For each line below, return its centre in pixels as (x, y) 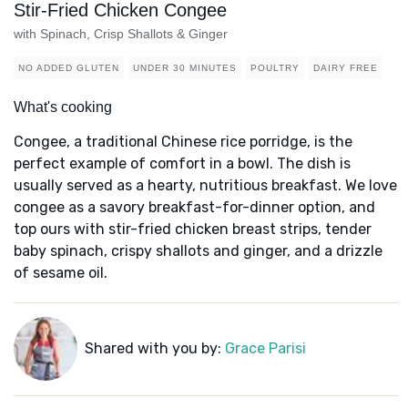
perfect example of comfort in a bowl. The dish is (182, 164)
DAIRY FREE (346, 68)
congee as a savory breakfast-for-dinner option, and (194, 208)
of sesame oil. (61, 273)
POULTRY (275, 68)
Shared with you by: (154, 349)
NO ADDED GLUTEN (69, 68)
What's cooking (63, 107)
